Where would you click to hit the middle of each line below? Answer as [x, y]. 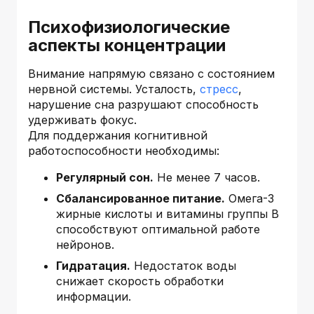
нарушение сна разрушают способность [143, 104]
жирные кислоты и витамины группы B [168, 213]
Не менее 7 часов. [207, 177]
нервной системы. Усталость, [114, 89]
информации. [94, 296]
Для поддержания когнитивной [118, 135]
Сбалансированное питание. [141, 198]
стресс [219, 89]
